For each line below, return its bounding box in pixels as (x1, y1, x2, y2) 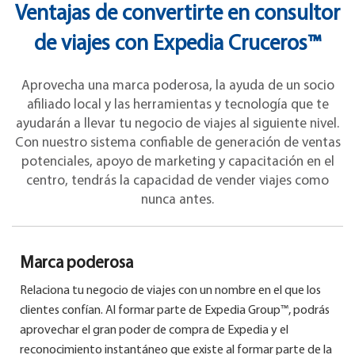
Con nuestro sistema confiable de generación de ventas (14, 136, 341, 150)
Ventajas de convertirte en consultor (15, 3, 340, 25)
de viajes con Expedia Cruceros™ (34, 33, 321, 55)
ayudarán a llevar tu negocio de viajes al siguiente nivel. (16, 116, 339, 131)
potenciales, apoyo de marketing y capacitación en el (21, 155, 334, 169)
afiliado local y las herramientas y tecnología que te (26, 97, 329, 112)
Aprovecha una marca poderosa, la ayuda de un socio (21, 78, 334, 93)
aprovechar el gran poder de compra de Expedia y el (20, 324, 288, 338)
